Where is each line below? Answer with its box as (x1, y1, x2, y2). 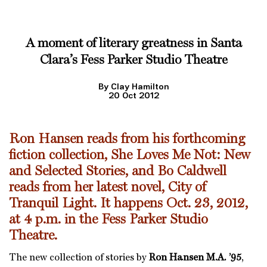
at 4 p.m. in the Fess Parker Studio (9, 213, 208, 226)
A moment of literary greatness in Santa (25, 37, 242, 50)
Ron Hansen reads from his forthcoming (9, 132, 245, 146)
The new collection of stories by (9, 253, 149, 263)
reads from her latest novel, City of (9, 181, 206, 194)
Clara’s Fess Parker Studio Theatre (39, 54, 228, 67)
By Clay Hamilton (98, 81, 169, 91)
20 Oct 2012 (108, 90, 159, 100)
